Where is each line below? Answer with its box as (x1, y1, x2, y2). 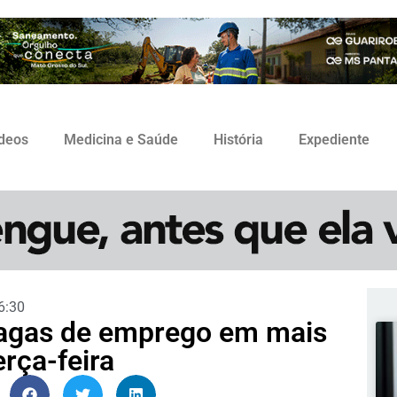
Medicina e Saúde (64, 131, 178, 149)
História (214, 131, 263, 149)
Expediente (299, 131, 370, 149)
